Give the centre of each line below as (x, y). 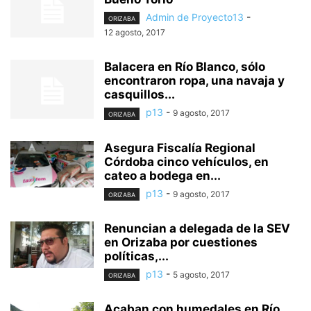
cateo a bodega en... (162, 175)
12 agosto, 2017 (135, 33)
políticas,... (136, 256)
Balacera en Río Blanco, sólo (185, 67)
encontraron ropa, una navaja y (194, 81)
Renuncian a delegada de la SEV (197, 228)
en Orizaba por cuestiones (181, 242)
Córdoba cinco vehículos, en (186, 161)
